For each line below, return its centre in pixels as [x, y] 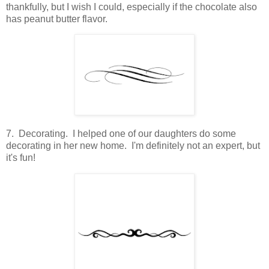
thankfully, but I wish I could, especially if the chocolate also [131, 7]
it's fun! [21, 158]
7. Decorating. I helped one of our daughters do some [121, 134]
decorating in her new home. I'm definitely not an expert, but [133, 146]
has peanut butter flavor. [57, 19]
